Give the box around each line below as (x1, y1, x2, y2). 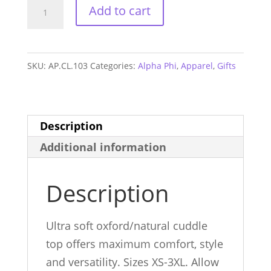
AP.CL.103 (48, 60, 88, 72)
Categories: (90, 60, 138, 72)
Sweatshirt (26, 51, 80, 67)
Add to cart (88, 2, 151, 19)
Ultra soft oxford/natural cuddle (45, 218, 207, 233)
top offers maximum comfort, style (45, 237, 223, 252)
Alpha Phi (137, 60, 177, 72)
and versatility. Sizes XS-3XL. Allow (45, 255, 219, 270)
